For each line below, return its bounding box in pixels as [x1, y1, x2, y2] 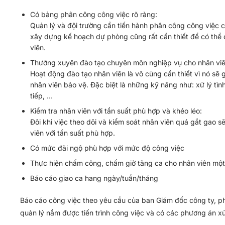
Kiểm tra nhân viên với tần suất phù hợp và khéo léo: [30, 106, 202, 115]
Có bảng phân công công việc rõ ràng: [30, 10, 157, 19]
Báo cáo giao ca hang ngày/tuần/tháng [30, 174, 158, 182]
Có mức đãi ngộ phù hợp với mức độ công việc [30, 144, 184, 152]
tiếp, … [30, 91, 53, 100]
